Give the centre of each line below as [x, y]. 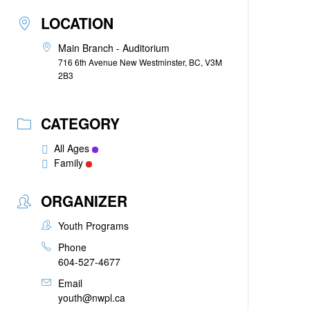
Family [69, 163]
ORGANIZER [84, 201]
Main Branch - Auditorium [114, 48]
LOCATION [77, 23]
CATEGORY [81, 123]
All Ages [72, 148]
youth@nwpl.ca [92, 298]
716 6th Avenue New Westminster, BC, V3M [140, 62]
